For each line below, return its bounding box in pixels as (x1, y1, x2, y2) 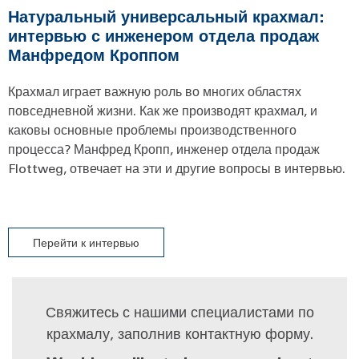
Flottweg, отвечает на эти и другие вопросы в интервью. (8, 159, 349, 176)
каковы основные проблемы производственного (8, 120, 296, 138)
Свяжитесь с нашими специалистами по (45, 301, 314, 321)
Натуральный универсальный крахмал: (8, 5, 325, 26)
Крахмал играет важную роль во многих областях (8, 82, 301, 99)
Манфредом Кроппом (8, 43, 179, 65)
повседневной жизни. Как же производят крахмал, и (8, 101, 317, 119)
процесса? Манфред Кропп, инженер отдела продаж (8, 139, 320, 157)
